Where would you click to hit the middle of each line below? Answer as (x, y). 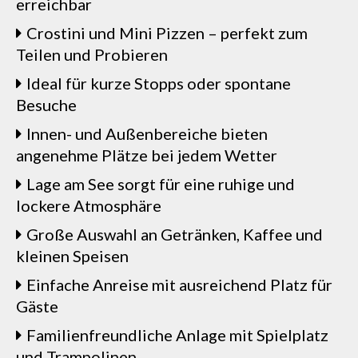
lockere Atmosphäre (89, 205)
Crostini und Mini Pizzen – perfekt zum (167, 33)
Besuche (46, 105)
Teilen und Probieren (92, 54)
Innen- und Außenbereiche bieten (147, 133)
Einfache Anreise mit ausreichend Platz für (179, 284)
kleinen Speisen (72, 256)
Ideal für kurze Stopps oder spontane (159, 83)
